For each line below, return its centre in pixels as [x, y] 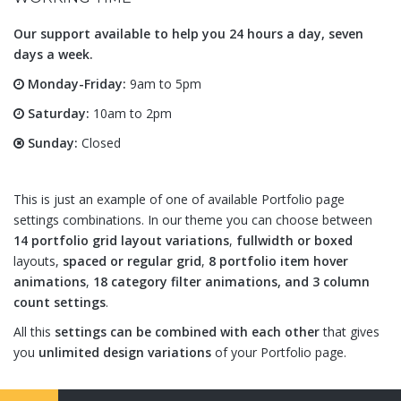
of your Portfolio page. [279, 353]
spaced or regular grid [132, 261]
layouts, [38, 261]
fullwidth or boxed [294, 241]
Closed [99, 143]
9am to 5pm [164, 84]
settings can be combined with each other [187, 332]
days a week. [53, 55]
